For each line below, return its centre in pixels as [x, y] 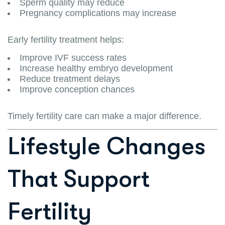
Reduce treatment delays [70, 79]
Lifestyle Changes [106, 146]
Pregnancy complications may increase [98, 13]
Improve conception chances [77, 89]
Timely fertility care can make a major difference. [104, 116]
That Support [79, 179]
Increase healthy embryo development [96, 68]
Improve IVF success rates [73, 58]
